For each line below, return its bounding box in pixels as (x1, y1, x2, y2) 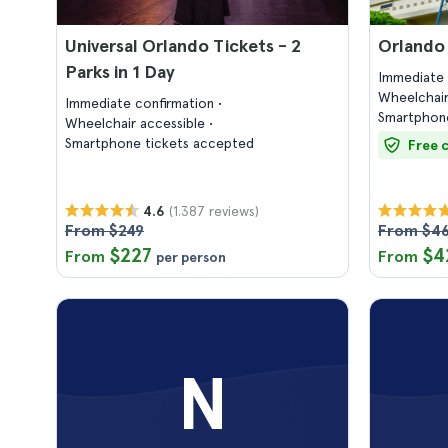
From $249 (65, 221, 144, 240)
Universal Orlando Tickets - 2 (65, 35, 301, 56)
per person (156, 249, 226, 265)
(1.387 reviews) (169, 202, 259, 219)
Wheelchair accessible (65, 115, 209, 131)
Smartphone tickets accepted (65, 135, 254, 151)
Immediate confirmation (65, 95, 218, 111)
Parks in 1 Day (65, 61, 175, 82)
